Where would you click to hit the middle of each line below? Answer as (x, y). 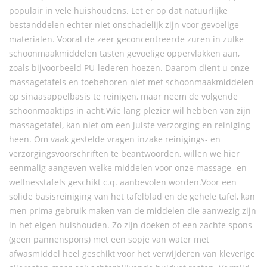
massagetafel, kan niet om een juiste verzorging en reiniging (130, 125)
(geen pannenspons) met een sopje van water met (109, 239)
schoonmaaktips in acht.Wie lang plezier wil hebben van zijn (130, 110)
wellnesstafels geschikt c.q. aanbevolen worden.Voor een (123, 182)
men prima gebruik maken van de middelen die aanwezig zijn (133, 210)
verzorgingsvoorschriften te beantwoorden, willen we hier (124, 153)
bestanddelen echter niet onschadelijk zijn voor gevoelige (124, 24)
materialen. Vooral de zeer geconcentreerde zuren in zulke (126, 39)
